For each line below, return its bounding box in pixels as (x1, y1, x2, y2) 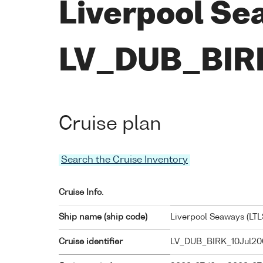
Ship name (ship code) (59, 213, 147, 222)
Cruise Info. (59, 188, 103, 197)
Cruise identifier (59, 238, 123, 247)
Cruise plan (59, 115, 161, 134)
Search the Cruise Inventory (61, 156, 188, 166)
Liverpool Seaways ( (170, 213, 249, 222)
